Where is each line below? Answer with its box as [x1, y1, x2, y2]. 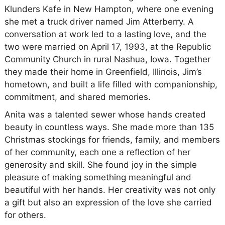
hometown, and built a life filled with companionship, [4, 79, 217, 89]
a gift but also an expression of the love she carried [4, 197, 212, 207]
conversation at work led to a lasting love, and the [4, 29, 206, 39]
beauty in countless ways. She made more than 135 [4, 122, 214, 132]
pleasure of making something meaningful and [4, 172, 191, 182]
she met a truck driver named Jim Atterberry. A [4, 16, 194, 27]
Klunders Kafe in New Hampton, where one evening [4, 4, 213, 14]
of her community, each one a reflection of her [4, 147, 190, 157]
